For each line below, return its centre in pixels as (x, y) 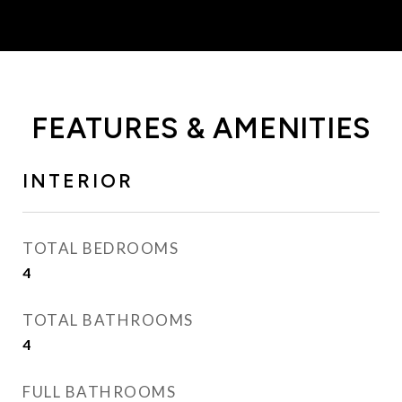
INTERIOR (78, 181)
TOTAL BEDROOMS (100, 248)
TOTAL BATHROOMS (108, 320)
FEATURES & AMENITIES (201, 128)
